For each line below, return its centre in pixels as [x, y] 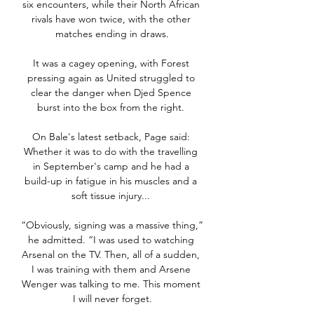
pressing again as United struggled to [111, 78]
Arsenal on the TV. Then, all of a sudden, [111, 255]
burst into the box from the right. [112, 108]
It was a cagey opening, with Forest [111, 63]
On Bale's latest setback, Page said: [111, 137]
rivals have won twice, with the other [111, 19]
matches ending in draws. [112, 34]
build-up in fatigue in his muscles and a [111, 181]
